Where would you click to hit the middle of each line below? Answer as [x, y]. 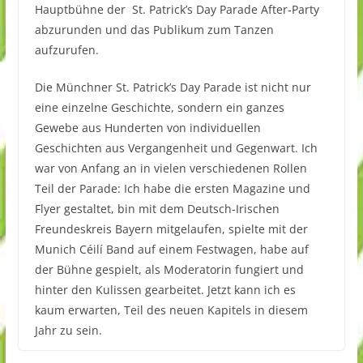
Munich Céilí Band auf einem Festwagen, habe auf [171, 249]
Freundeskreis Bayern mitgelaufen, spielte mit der [171, 228]
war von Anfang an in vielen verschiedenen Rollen [171, 168]
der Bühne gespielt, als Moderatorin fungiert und [169, 269]
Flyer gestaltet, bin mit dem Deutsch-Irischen [157, 208]
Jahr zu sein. [68, 330]
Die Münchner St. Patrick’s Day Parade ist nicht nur [173, 87]
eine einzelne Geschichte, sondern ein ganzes [159, 107]
